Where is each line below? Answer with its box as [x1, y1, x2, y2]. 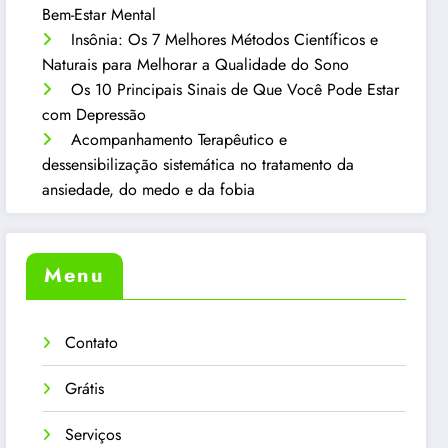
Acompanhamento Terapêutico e [71, 127, 288, 151]
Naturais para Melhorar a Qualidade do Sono [42, 52, 350, 76]
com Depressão [42, 102, 147, 126]
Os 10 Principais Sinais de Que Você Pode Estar [71, 77, 400, 101]
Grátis [65, 377, 105, 401]
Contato [65, 331, 119, 355]
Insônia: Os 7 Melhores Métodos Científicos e [71, 27, 379, 51]
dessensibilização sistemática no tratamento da [42, 152, 355, 176]
